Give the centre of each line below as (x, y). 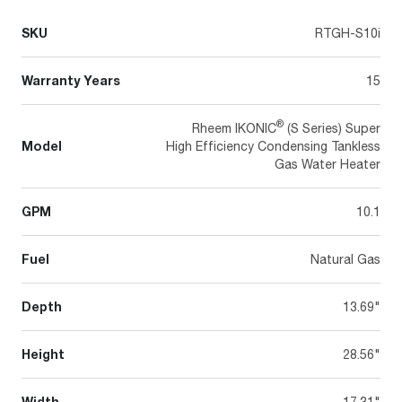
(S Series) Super (332, 127)
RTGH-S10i (348, 32)
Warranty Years (71, 80)
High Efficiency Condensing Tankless (273, 145)
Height (43, 354)
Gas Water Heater (328, 163)
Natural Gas (345, 258)
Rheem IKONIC (234, 127)
